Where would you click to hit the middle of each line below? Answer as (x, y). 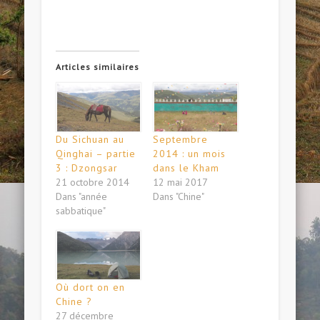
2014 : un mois (189, 154)
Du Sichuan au (90, 140)
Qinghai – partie (96, 154)
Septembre (180, 140)
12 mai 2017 (180, 182)
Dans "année (82, 197)
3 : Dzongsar (87, 168)
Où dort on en (91, 287)
